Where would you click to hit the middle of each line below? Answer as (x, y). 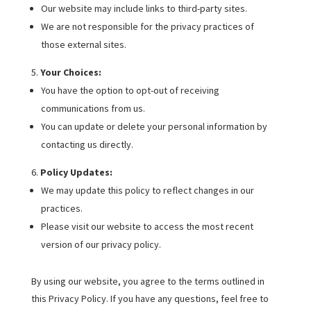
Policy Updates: (76, 172)
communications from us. (93, 108)
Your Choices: (70, 72)
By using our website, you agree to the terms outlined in (148, 281)
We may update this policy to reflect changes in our (147, 190)
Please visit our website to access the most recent (147, 226)
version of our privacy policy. (101, 244)
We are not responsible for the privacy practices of (147, 26)
